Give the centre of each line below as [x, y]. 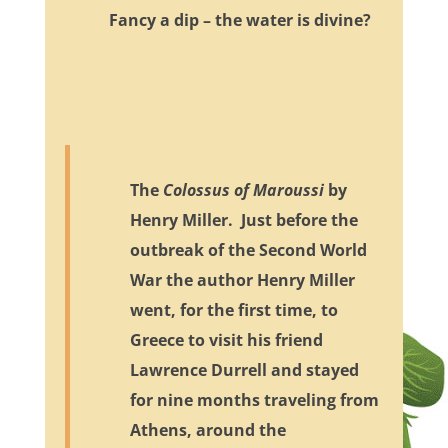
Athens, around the [207, 430]
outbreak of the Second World [248, 250]
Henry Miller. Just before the [243, 220]
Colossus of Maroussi [243, 190]
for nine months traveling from [254, 400]
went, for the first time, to [233, 310]
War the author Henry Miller [242, 280]
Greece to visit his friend [226, 340]
